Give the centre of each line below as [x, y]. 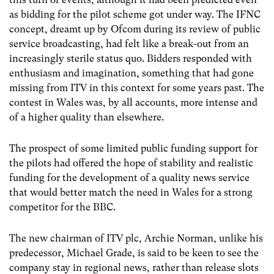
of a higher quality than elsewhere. [87, 117]
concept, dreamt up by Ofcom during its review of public [135, 29]
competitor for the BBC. [62, 207]
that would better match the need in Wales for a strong [131, 192]
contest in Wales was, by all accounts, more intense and [133, 102]
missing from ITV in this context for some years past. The [137, 87]
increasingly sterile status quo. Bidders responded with [131, 58]
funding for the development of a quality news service [129, 177]
